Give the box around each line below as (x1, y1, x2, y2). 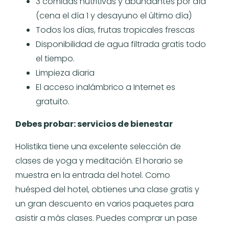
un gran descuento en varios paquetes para (15, 197, 194, 210)
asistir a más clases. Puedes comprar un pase (15, 212, 197, 224)
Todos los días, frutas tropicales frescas (36, 24, 195, 36)
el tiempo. (36, 52, 75, 64)
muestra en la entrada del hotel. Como (15, 169, 170, 181)
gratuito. (36, 95, 70, 107)
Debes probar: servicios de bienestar (15, 118, 173, 130)
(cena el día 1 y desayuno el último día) (36, 9, 192, 21)
